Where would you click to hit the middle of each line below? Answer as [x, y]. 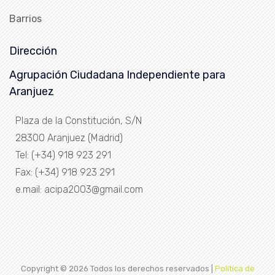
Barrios [25, 19]
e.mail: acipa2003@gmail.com [79, 190]
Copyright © [45, 269]
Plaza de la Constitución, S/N [79, 121]
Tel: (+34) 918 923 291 [63, 155]
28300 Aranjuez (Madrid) [69, 138]
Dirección [33, 51]
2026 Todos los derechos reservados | [141, 269]
